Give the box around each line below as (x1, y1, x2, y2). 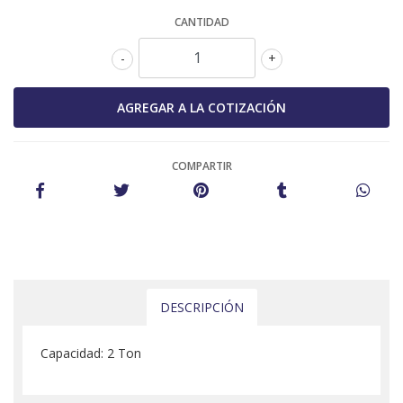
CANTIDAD (174, 14, 229, 31)
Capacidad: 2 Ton (40, 345, 141, 363)
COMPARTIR (171, 158, 232, 175)
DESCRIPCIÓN (159, 299, 244, 317)
